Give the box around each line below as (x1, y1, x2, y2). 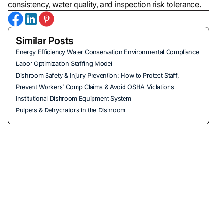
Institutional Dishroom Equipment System (16, 94, 131, 102)
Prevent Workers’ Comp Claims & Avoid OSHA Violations (16, 83, 174, 91)
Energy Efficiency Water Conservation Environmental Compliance (16, 48, 199, 56)
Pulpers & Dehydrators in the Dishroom (16, 106, 126, 114)
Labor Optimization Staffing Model (16, 60, 112, 67)
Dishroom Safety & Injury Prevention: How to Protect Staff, (16, 71, 179, 79)
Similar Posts (16, 34, 74, 46)
